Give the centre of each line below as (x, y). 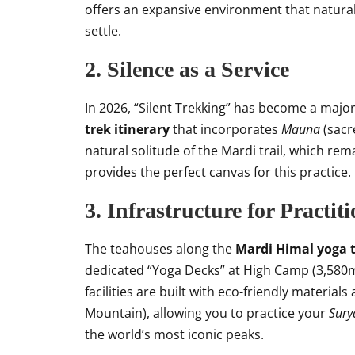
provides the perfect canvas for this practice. (218, 172)
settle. (103, 31)
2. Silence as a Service (187, 69)
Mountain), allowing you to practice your (207, 313)
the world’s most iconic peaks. (174, 334)
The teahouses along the (160, 249)
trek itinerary (127, 129)
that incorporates (225, 129)
